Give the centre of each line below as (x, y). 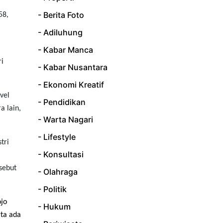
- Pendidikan (62, 102)
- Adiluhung (60, 33)
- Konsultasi (61, 155)
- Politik (52, 189)
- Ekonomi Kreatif (71, 85)
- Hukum (54, 207)
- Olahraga (58, 172)
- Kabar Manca (65, 50)
